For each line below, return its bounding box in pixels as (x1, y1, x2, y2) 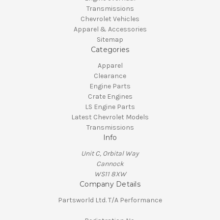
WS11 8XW (94, 170, 126, 179)
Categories (90, 45, 130, 55)
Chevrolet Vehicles (81, 15, 139, 24)
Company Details (80, 180, 140, 189)
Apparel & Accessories (73, 25, 147, 34)
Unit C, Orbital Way (81, 149, 139, 158)
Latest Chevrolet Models (71, 113, 149, 122)
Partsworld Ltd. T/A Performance (58, 196, 162, 205)
